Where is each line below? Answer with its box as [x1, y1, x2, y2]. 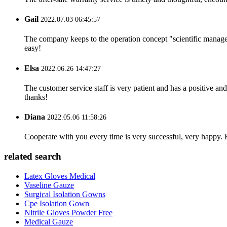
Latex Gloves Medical [24, 171, 95, 180]
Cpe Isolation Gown [24, 199, 89, 208]
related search [4, 151, 61, 162]
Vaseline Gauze [24, 180, 74, 190]
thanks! [24, 92, 48, 101]
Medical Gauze [24, 217, 73, 226]
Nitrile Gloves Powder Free [24, 208, 112, 217]
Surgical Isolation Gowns [24, 190, 105, 199]
